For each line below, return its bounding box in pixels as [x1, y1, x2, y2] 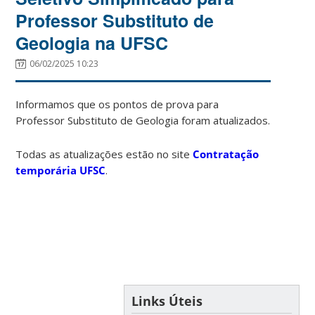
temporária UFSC [15, 162, 106, 177]
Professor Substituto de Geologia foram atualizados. [15, 112, 271, 127]
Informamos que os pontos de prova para [15, 96, 219, 111]
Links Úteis [131, 292, 202, 309]
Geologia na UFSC [15, 30, 169, 56]
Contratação [193, 146, 259, 161]
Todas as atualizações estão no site [15, 146, 193, 161]
